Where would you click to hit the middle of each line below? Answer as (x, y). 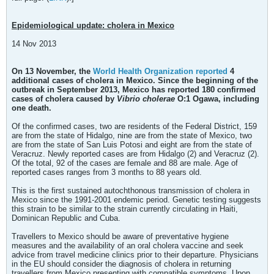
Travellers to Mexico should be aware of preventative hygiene (120, 236)
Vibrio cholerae (146, 99)
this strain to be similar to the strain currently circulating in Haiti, (125, 209)
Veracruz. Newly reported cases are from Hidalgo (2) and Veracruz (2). (135, 154)
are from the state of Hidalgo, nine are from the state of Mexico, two (132, 135)
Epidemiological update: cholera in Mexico (93, 25)
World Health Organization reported (160, 71)
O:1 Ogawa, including (217, 99)
